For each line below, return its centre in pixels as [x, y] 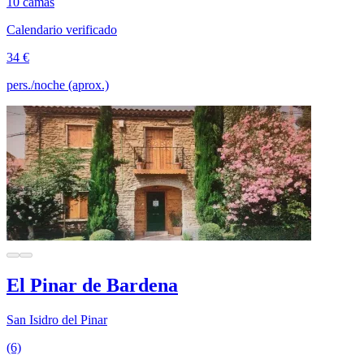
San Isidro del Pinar [57, 319]
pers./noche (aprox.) [58, 85]
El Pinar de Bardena [92, 285]
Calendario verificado [62, 30]
